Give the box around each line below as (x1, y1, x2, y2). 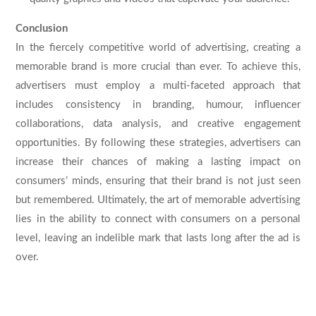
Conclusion (16, 23, 68, 34)
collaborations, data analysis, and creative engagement (16, 118, 300, 129)
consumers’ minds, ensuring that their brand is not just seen (16, 175, 300, 186)
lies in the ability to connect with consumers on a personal (16, 213, 300, 224)
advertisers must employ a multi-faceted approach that (16, 80, 300, 91)
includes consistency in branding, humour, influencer (16, 99, 300, 110)
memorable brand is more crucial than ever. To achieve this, (16, 61, 300, 72)
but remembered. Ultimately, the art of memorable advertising (16, 194, 300, 205)
